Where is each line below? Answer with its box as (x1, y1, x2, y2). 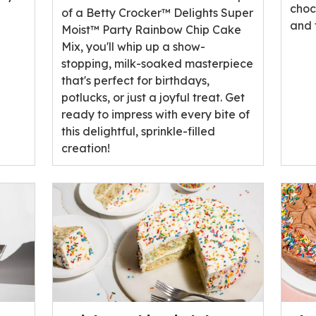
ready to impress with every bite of (61, 107, 250, 121)
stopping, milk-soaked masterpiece (61, 56, 253, 71)
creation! (61, 140, 110, 155)
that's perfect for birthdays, (61, 73, 209, 87)
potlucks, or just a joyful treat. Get (61, 90, 245, 104)
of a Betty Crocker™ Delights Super (61, 5, 253, 20)
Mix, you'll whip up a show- (61, 39, 205, 54)
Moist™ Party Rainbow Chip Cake (61, 22, 241, 37)
